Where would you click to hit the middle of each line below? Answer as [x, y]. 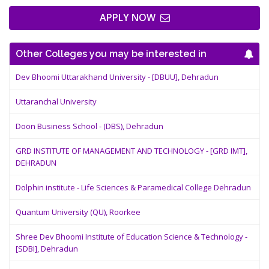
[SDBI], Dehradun [47, 249]
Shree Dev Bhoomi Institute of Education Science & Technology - [131, 237]
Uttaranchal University [56, 101]
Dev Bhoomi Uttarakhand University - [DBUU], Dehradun [117, 77]
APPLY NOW [130, 17]
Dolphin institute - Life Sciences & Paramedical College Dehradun [133, 187]
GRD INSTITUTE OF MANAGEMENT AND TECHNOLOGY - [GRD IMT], [131, 151]
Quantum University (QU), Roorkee [78, 212]
